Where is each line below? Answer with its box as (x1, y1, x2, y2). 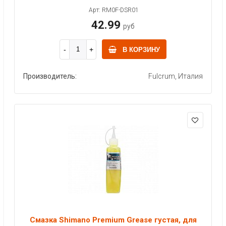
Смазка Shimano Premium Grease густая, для (29, 215, 197, 224)
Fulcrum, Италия (148, 72, 203, 80)
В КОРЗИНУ (123, 45, 160, 53)
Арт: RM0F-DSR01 (89, 6, 139, 14)
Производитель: (23, 72, 77, 80)
